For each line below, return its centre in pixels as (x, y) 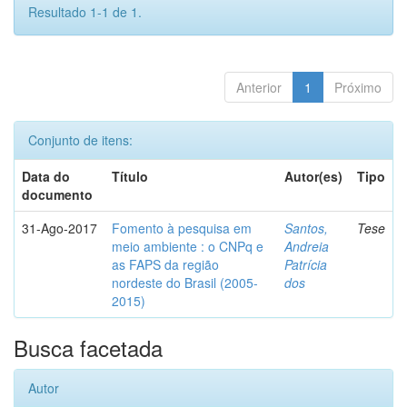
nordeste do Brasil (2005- (185, 283)
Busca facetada (88, 347)
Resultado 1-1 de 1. (85, 12)
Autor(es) (313, 176)
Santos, (306, 228)
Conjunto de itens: (80, 140)
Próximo (358, 87)
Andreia (307, 246)
